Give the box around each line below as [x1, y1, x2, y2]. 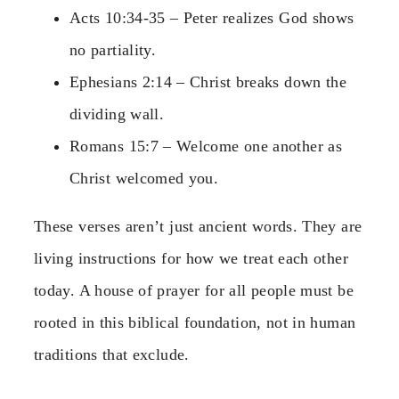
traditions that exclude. [34, 345, 190, 363]
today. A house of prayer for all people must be [34, 281, 354, 299]
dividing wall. [69, 104, 165, 123]
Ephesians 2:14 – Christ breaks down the [69, 72, 347, 91]
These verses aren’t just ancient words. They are [34, 216, 362, 235]
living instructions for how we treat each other [34, 248, 348, 267]
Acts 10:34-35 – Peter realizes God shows [69, 8, 354, 27]
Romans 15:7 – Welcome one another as [69, 136, 342, 155]
